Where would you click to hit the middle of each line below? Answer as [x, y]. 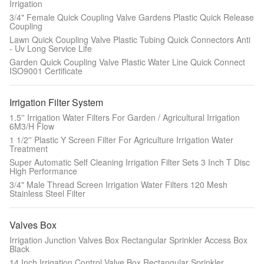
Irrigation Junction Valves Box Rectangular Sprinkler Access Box [128, 240]
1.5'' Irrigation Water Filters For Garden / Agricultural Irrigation [125, 117]
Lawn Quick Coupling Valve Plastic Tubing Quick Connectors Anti [130, 39]
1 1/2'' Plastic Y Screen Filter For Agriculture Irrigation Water [121, 140]
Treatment [29, 148]
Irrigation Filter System [56, 102]
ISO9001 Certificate [46, 71]
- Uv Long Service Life [51, 48]
